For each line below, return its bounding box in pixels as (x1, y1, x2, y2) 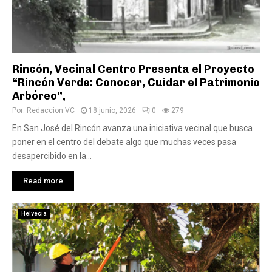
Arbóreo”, (12, 89, 66, 103)
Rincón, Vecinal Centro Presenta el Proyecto (12, 63, 254, 76)
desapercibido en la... (12, 151, 92, 161)
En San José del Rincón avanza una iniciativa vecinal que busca (12, 123, 253, 133)
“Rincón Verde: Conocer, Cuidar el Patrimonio (12, 76, 260, 89)
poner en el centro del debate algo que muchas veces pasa (12, 137, 236, 147)
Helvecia (21, 210, 47, 217)
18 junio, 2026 (89, 106, 136, 115)
